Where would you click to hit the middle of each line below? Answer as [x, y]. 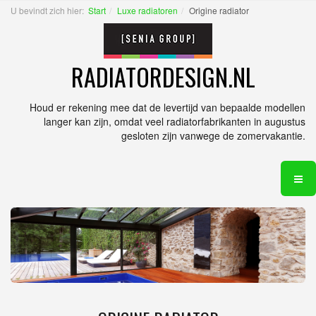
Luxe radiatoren [147, 10]
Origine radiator [219, 10]
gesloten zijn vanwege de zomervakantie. [213, 135]
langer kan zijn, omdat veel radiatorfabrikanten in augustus [175, 121]
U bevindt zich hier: [49, 10]
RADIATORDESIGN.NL [163, 77]
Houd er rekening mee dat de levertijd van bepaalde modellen [168, 107]
